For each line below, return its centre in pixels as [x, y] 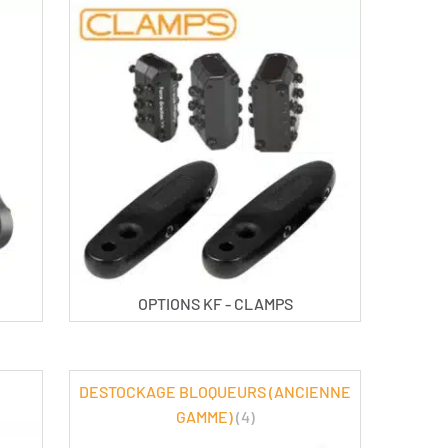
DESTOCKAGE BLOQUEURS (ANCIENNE [215, 391]
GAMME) [205, 416]
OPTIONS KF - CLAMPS [215, 303]
